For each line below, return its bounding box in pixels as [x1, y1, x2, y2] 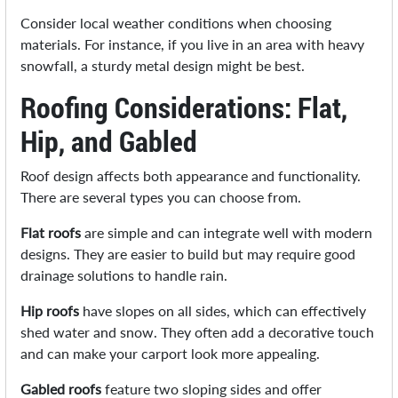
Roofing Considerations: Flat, [20, 88, 348, 127]
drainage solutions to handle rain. [20, 267, 228, 284]
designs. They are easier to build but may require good [20, 245, 356, 263]
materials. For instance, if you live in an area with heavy [20, 36, 365, 53]
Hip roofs [20, 302, 80, 320]
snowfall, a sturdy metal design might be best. [20, 57, 306, 75]
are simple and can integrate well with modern [81, 224, 373, 242]
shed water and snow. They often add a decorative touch [20, 323, 375, 341]
